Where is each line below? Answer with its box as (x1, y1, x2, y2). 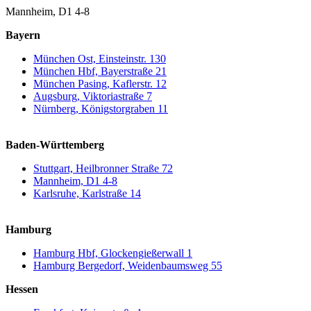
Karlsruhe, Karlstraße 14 (33, 187, 141, 199)
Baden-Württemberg (6, 139, 104, 151)
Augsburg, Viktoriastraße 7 (33, 90, 152, 102)
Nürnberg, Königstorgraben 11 (33, 103, 168, 115)
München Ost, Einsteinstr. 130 (33, 53, 166, 65)
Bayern (6, 29, 40, 41)
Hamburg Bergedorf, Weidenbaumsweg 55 (33, 260, 222, 271)
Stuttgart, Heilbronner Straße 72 (33, 162, 173, 174)
